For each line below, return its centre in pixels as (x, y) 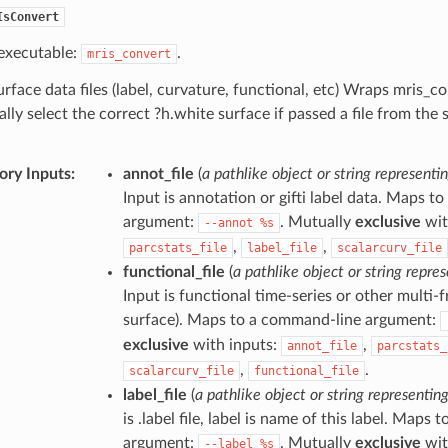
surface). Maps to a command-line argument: (281, 319)
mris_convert (128, 53)
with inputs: (234, 344)
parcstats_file (177, 247)
